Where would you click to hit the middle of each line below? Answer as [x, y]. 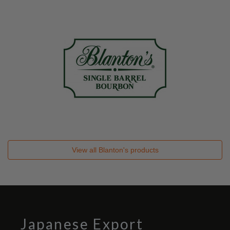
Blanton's [113, 150]
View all [85, 150]
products [143, 150]
